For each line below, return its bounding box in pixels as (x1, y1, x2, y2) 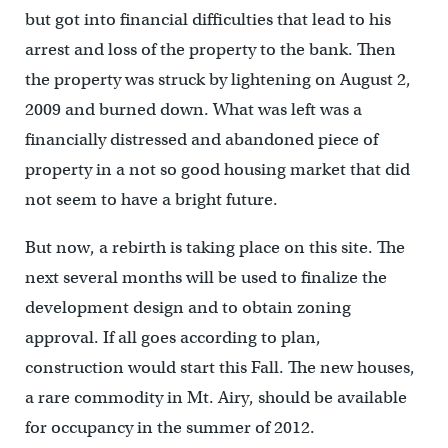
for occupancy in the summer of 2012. (24, 417, 315, 438)
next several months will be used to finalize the (24, 267, 387, 288)
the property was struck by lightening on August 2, (24, 69, 411, 90)
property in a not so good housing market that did (24, 159, 410, 180)
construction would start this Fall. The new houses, (24, 357, 415, 378)
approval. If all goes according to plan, (24, 327, 321, 348)
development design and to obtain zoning (24, 297, 351, 318)
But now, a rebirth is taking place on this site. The (24, 237, 405, 258)
